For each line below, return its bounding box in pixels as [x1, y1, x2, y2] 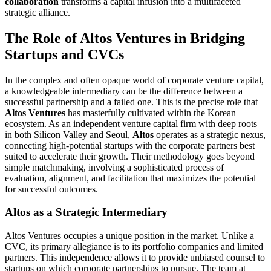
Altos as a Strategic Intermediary [5, 206, 168, 219]
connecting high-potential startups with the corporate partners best [5, 140, 255, 151]
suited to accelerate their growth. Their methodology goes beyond [5, 151, 255, 162]
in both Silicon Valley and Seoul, [5, 129, 132, 140]
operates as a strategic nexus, [154, 129, 266, 140]
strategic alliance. [5, 7, 70, 18]
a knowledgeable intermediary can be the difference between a [5, 85, 243, 96]
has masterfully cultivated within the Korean [65, 107, 236, 118]
